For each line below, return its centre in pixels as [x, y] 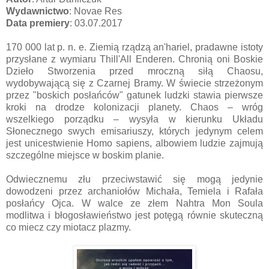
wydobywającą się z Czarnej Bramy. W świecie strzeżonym [134, 83]
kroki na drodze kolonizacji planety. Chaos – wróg [134, 107]
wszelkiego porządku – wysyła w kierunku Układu [134, 119]
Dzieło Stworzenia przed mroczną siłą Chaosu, [134, 71]
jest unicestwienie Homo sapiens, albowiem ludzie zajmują [134, 143]
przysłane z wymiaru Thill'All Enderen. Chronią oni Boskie [134, 59]
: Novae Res [95, 11]
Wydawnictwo [38, 11]
